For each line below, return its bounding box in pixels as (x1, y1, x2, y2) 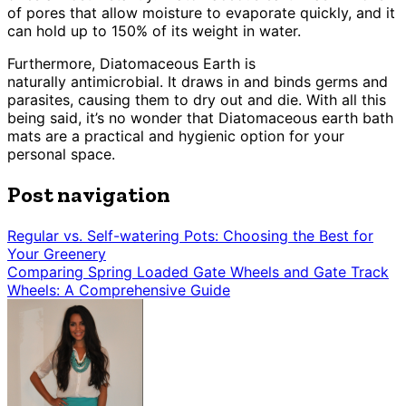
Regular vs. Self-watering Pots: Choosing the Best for (7, 226, 373, 245)
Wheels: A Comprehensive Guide (7, 280, 230, 299)
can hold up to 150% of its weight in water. (7, 21, 305, 40)
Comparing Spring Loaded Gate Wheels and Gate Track (7, 262, 389, 281)
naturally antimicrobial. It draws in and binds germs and (7, 72, 388, 91)
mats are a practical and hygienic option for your (7, 126, 344, 145)
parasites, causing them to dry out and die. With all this (7, 90, 386, 109)
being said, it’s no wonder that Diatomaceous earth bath (7, 108, 393, 127)
